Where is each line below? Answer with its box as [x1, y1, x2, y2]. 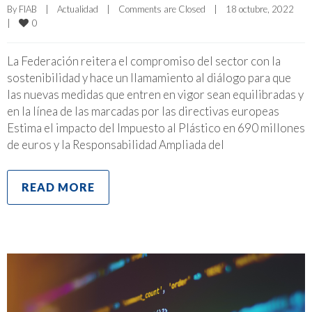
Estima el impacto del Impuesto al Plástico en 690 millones [7, 120, 305, 135]
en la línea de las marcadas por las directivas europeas [7, 103, 279, 118]
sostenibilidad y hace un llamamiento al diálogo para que [7, 70, 291, 85]
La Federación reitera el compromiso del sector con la [7, 53, 281, 68]
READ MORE [22, 180, 95, 194]
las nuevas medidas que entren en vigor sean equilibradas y [7, 86, 304, 102]
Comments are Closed [118, 3, 205, 15]
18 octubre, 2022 [294, 3, 302, 15]
